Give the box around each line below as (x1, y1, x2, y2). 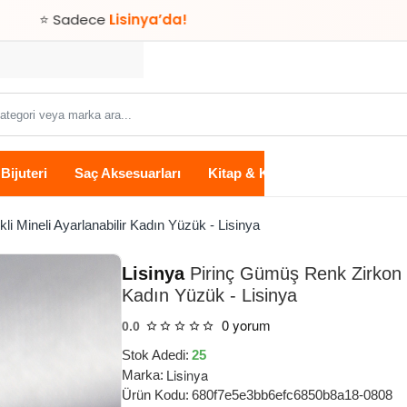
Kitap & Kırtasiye (208, 164, 315, 181)
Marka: (122, 367, 164, 383)
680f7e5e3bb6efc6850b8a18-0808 (192, 387, 392, 403)
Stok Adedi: (122, 347, 189, 363)
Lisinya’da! (22, 10, 101, 30)
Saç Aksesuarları (74, 164, 181, 181)
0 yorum (221, 315, 271, 335)
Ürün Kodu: (122, 387, 189, 403)
